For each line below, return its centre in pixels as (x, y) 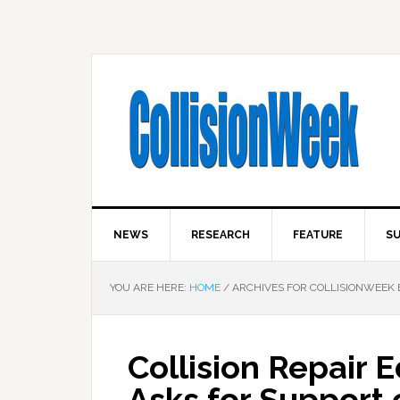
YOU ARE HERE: (150, 287)
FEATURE (318, 235)
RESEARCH (221, 235)
